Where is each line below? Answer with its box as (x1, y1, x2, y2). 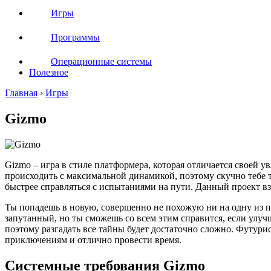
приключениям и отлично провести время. (5, 234, 181, 245)
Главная (5, 88, 38, 98)
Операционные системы (51, 56, 152, 67)
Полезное (29, 67, 68, 77)
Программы (51, 32, 100, 42)
